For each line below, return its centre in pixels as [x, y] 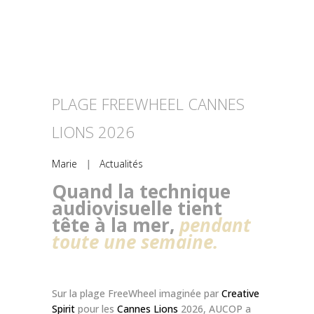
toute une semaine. [135, 242]
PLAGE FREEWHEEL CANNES [148, 104]
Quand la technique [141, 192]
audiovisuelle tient [137, 209]
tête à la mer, [116, 225]
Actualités [121, 164]
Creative [240, 294]
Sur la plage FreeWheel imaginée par [137, 294]
